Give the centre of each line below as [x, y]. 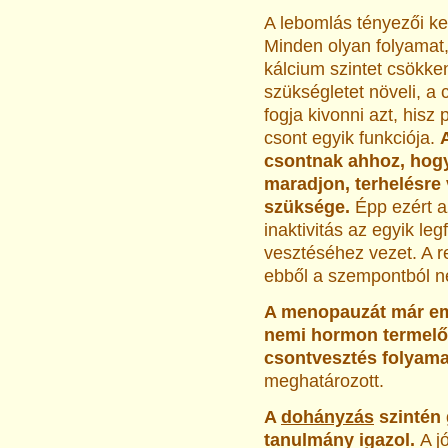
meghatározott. [324, 381]
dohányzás [327, 417]
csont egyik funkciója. [352, 138]
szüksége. [307, 207]
